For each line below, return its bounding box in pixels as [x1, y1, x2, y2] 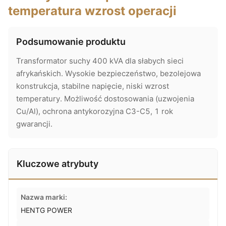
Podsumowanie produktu [16, 36, 126, 47]
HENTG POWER [21, 206, 72, 214]
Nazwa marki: [21, 193, 67, 201]
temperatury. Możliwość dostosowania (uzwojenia [16, 94, 194, 103]
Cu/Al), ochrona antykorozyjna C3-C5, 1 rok [16, 106, 173, 116]
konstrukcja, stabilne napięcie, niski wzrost [16, 81, 169, 91]
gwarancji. [16, 119, 52, 129]
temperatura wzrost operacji [8, 4, 177, 18]
